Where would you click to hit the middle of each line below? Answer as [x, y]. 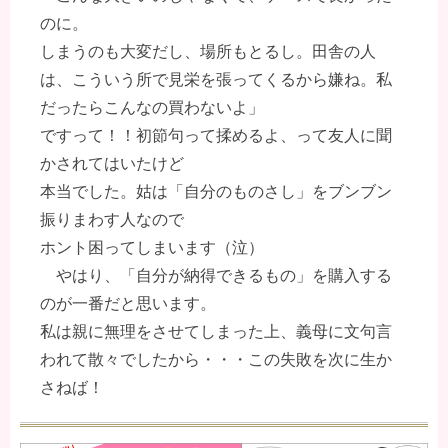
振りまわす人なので [112, 220]
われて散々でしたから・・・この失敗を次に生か [216, 360]
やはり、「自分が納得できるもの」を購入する [216, 276]
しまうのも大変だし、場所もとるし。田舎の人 [208, 52]
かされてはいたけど [112, 164]
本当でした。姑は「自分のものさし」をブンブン [216, 192]
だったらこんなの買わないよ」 [152, 108]
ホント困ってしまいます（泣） [152, 248]
